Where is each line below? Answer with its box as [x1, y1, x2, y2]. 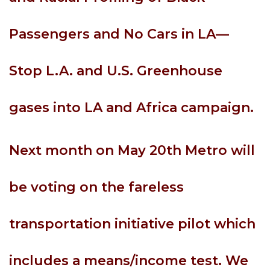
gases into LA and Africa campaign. [9, 99, 254, 116]
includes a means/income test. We [9, 253, 248, 269]
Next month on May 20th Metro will [9, 142, 255, 159]
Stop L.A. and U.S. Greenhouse [9, 63, 222, 79]
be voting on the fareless [9, 179, 184, 195]
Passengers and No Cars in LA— [9, 26, 229, 42]
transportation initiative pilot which [9, 216, 256, 232]
